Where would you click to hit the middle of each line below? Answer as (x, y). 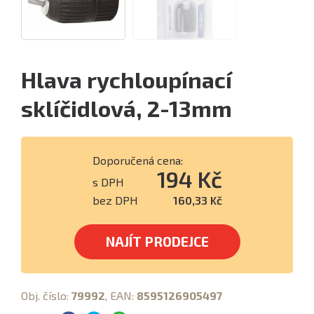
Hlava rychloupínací (127, 79)
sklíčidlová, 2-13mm (127, 108)
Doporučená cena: (137, 160)
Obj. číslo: (46, 295)
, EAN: (121, 295)
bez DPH (115, 200)
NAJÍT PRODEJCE (157, 241)
